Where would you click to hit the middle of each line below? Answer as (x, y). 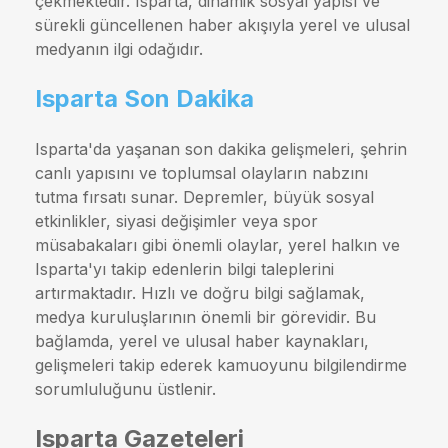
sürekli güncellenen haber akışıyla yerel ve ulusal (222, 25)
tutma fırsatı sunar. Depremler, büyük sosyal (204, 196)
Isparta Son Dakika (144, 99)
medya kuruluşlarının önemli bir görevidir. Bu (205, 316)
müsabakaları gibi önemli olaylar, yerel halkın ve (217, 244)
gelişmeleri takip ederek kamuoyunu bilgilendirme (221, 364)
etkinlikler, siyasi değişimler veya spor (176, 220)
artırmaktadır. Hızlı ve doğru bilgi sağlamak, (200, 292)
